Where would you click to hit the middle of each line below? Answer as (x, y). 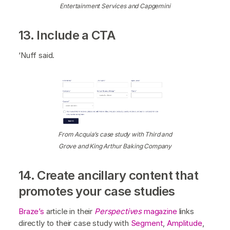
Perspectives (118, 212)
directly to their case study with (75, 223)
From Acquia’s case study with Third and (115, 135)
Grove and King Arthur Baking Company (115, 146)
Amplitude (185, 223)
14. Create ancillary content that (108, 176)
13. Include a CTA (67, 35)
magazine (159, 212)
